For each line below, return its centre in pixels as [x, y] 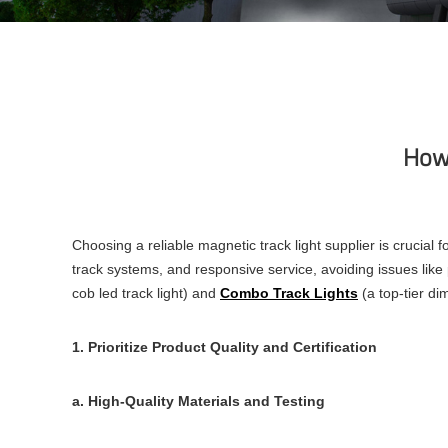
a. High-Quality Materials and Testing [198, 401]
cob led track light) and [146, 293]
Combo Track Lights [289, 293]
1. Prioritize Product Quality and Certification [224, 347]
